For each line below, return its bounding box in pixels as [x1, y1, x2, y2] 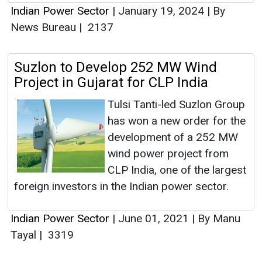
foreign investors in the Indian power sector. [14, 180, 229, 194]
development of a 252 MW [108, 130, 238, 144]
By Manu [195, 212, 240, 226]
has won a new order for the [108, 114, 246, 128]
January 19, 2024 [115, 4, 207, 18]
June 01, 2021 [115, 212, 192, 226]
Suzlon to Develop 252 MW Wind [14, 59, 217, 76]
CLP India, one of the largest [108, 163, 246, 177]
